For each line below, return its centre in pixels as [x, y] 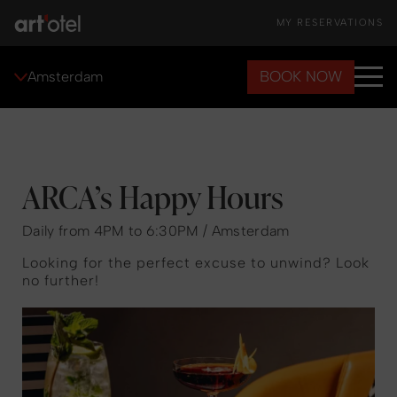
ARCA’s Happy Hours [153, 196]
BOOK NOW [301, 76]
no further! [61, 280]
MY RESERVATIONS [329, 23]
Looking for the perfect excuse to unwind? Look [196, 263]
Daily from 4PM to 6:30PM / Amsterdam [156, 231]
